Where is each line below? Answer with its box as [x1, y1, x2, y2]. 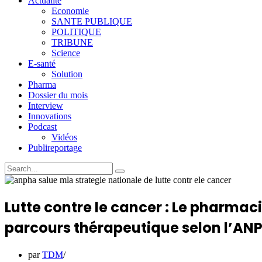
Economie [51, 6, 89, 16]
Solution [51, 69, 82, 79]
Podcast [28, 122, 57, 132]
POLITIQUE [51, 27, 101, 37]
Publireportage [28, 143, 82, 153]
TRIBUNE [51, 37, 93, 47]
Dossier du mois [28, 90, 88, 100]
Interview [28, 101, 63, 111]
